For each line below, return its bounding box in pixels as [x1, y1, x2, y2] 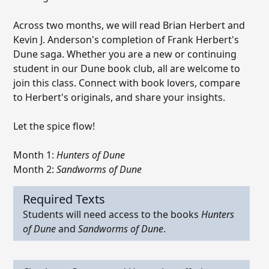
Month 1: [13, 148, 56, 162]
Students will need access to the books [23, 208, 201, 221]
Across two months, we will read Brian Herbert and [13, 19, 245, 32]
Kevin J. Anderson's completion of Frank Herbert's [13, 33, 239, 46]
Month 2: [13, 163, 56, 176]
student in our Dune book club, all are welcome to [13, 62, 240, 75]
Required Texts [23, 191, 105, 207]
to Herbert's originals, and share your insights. [13, 91, 225, 104]
